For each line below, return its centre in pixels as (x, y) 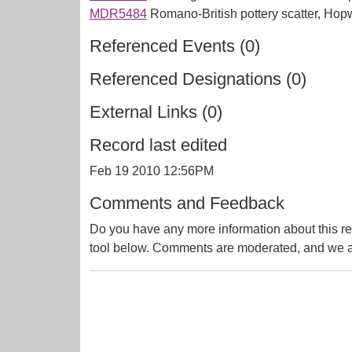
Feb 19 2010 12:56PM (152, 171)
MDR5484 (118, 14)
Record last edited (158, 145)
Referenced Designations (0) (198, 79)
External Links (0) (156, 112)
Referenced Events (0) (175, 46)
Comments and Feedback (187, 203)
